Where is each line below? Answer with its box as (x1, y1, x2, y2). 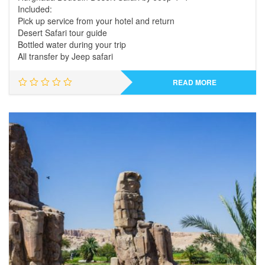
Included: (18, 3, 52, 15)
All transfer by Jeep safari (18, 50, 113, 62)
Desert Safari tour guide (18, 27, 107, 38)
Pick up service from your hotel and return (18, 15, 174, 27)
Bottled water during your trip (18, 38, 126, 50)
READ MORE (172, 77, 216, 88)
